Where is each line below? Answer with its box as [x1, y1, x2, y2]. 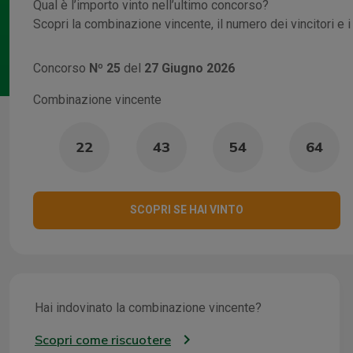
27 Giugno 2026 [144, 60, 235, 76]
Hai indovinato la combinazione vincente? [35, 299, 262, 315]
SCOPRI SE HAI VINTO [129, 203, 243, 217]
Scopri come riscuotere [35, 331, 171, 347]
